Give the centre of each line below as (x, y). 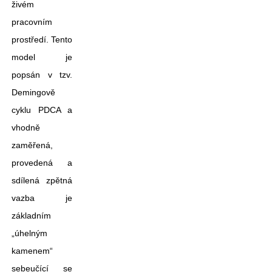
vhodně (26, 127)
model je (42, 57)
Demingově (33, 92)
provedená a (42, 163)
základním (31, 216)
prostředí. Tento (42, 39)
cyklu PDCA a (42, 110)
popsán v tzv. (42, 75)
